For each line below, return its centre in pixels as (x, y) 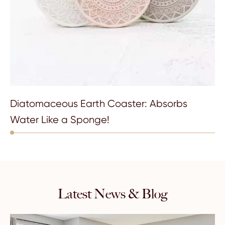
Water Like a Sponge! (60, 120)
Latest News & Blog (113, 194)
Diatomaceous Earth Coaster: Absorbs (99, 104)
